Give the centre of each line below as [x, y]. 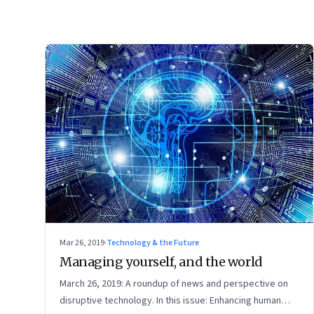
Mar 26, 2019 [82, 243]
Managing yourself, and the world [161, 261]
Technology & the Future [153, 243]
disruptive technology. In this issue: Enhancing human [170, 300]
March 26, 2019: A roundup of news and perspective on [174, 284]
